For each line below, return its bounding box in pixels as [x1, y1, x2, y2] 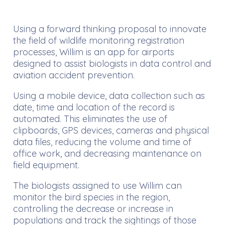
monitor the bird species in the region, [13, 191, 170, 203]
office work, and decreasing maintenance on [13, 148, 201, 160]
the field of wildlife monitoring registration [13, 35, 184, 47]
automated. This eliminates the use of [13, 113, 167, 125]
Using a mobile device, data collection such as [13, 90, 205, 102]
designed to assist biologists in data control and [13, 58, 211, 70]
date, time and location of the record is [13, 101, 175, 114]
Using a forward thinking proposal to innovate [13, 23, 206, 35]
